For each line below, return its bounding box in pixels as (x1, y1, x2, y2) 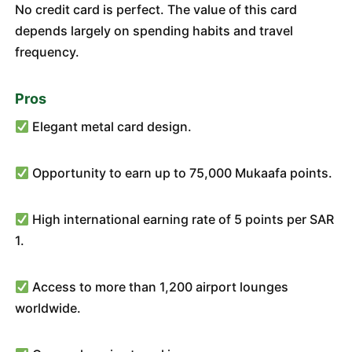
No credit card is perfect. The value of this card (14, 2, 297, 17)
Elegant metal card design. (28, 119, 192, 134)
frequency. (14, 44, 79, 60)
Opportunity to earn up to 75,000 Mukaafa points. (28, 165, 332, 181)
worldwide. (14, 300, 81, 316)
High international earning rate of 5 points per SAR (28, 211, 334, 227)
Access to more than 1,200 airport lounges (28, 279, 288, 295)
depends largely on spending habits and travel (14, 23, 293, 38)
